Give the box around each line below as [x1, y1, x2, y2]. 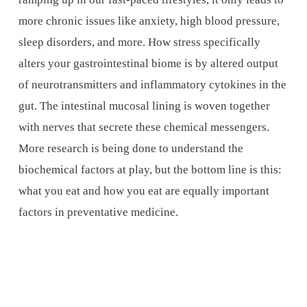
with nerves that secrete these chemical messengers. [18, 120, 269, 134]
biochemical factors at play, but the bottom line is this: [18, 162, 282, 176]
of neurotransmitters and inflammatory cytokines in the [18, 77, 286, 91]
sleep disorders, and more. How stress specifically [18, 35, 260, 49]
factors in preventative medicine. [18, 205, 178, 219]
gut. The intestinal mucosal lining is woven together [18, 99, 270, 112]
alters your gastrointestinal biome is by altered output [18, 56, 278, 70]
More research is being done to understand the [18, 141, 243, 155]
